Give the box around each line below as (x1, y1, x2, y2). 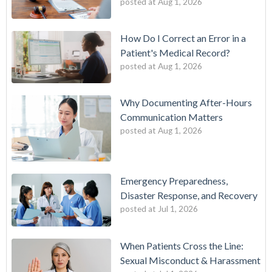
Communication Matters (120, 111, 223, 123)
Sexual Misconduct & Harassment (120, 254, 260, 266)
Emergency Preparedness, (120, 175, 228, 187)
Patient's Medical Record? (120, 46, 230, 58)
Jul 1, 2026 (158, 204, 198, 214)
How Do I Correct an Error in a (120, 32, 246, 44)
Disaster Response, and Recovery (120, 189, 257, 202)
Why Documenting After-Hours (120, 97, 252, 109)
